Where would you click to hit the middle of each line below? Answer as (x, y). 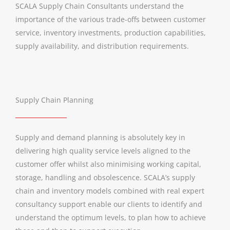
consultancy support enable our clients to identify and (109, 204)
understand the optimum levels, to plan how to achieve (111, 217)
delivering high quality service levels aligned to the (103, 150)
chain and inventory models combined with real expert (110, 190)
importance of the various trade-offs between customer (111, 20)
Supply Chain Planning (54, 100)
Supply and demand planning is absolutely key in (100, 137)
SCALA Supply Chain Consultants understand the (100, 6)
